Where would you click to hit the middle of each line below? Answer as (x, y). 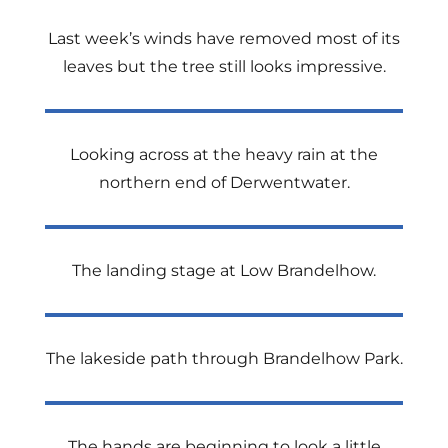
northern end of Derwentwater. (224, 182)
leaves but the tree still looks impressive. (224, 66)
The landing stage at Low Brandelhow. (224, 270)
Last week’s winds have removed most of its (224, 38)
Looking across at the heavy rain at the (224, 154)
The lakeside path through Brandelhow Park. (224, 358)
